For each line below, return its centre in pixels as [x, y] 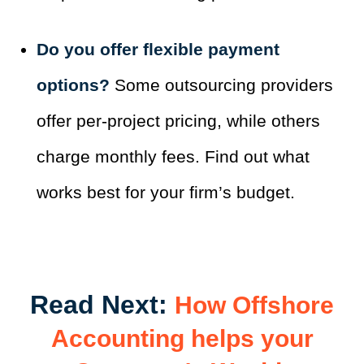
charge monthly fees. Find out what [173, 157]
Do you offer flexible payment [158, 50]
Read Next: [102, 305]
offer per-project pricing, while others [178, 121]
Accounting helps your [182, 339]
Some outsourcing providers [224, 85]
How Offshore [254, 305]
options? [76, 85]
